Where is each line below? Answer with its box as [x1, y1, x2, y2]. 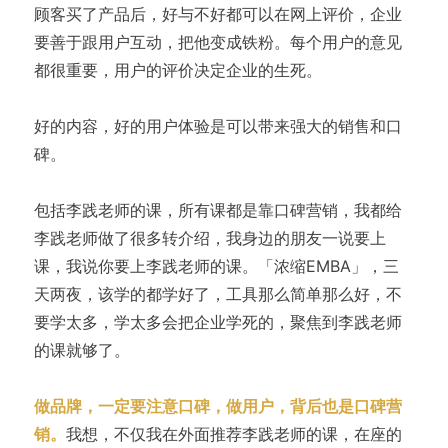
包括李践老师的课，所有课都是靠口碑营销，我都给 [33, 199, 402, 220]
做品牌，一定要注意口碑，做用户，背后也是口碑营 [33, 395, 402, 416]
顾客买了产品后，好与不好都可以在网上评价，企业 [33, 3, 402, 24]
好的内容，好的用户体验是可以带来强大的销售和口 [33, 115, 402, 136]
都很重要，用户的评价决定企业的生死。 [33, 59, 322, 80]
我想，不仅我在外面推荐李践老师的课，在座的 [65, 423, 402, 444]
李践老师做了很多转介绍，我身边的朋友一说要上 [33, 227, 386, 248]
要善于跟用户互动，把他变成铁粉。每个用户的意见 [33, 31, 402, 52]
